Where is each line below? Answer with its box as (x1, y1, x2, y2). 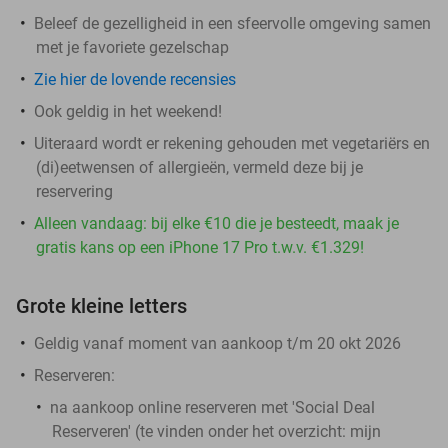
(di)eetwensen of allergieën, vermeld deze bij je (36, 157, 363, 177)
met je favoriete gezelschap (36, 37, 229, 57)
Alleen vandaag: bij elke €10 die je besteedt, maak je (34, 213, 399, 233)
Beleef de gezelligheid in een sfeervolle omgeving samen (34, 13, 431, 33)
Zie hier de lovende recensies (34, 69, 236, 89)
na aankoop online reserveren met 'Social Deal (50, 397, 375, 417)
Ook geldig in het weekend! (34, 101, 222, 121)
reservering (36, 181, 113, 201)
